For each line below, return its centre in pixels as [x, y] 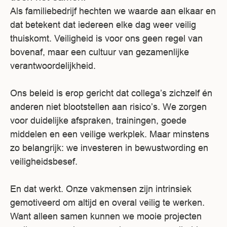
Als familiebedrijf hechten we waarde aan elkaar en [113, 11]
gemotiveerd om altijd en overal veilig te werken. [107, 202]
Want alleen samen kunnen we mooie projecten [106, 216]
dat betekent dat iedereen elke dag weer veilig [103, 24]
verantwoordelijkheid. [53, 65]
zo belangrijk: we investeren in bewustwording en [109, 147]
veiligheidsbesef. [44, 161]
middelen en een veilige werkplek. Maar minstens [110, 134]
